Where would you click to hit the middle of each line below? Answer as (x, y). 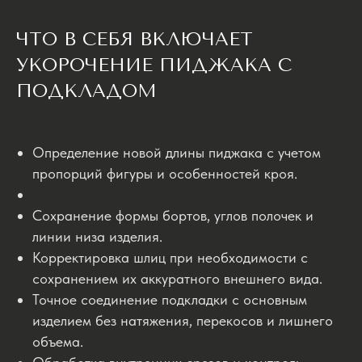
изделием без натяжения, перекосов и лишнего (183, 321)
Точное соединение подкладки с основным (170, 300)
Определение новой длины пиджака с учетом (177, 153)
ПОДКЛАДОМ (86, 91)
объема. (58, 342)
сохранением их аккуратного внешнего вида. (177, 279)
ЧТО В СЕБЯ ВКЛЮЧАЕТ (135, 40)
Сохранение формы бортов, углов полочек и (173, 216)
